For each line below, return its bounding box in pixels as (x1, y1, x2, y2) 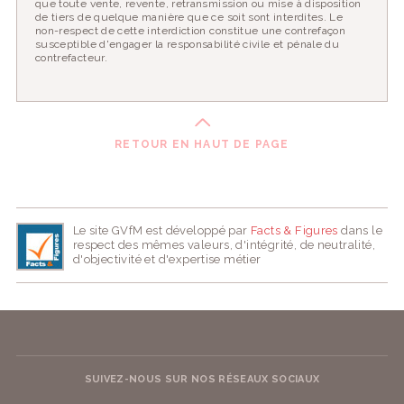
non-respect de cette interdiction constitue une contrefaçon (34, 24, 346, 37)
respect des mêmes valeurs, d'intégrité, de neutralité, (72, 238, 375, 252)
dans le (337, 224, 382, 237)
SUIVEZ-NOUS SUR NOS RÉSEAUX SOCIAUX (84, 373, 320, 386)
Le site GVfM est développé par (72, 224, 252, 237)
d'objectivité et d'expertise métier (72, 252, 262, 266)
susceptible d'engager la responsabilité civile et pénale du (34, 38, 340, 50)
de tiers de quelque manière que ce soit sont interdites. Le (34, 11, 344, 23)
